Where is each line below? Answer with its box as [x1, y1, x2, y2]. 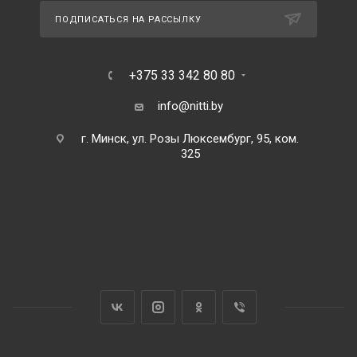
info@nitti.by [157, 99, 223, 114]
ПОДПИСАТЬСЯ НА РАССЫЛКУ [55, 14, 202, 25]
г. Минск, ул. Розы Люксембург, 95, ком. [81, 131, 299, 147]
